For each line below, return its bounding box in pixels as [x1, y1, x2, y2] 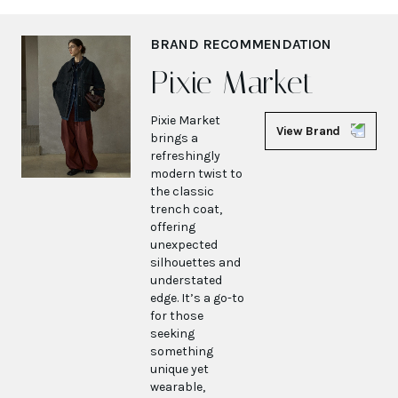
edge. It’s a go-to [150, 290, 245, 306]
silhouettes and [150, 254, 242, 270]
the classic [150, 183, 215, 199]
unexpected [150, 236, 219, 252]
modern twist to [150, 165, 243, 181]
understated [150, 272, 223, 288]
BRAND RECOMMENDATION [150, 35, 332, 52]
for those [150, 307, 204, 323]
